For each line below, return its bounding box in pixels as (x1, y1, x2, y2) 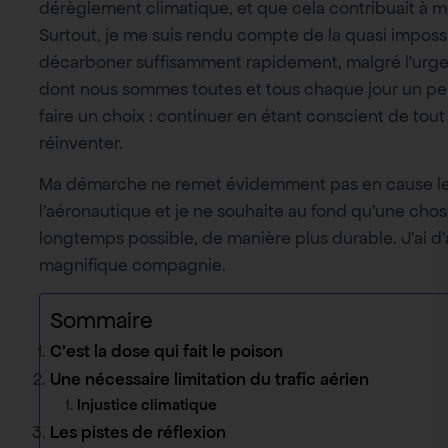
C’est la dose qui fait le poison (50, 340, 283, 363)
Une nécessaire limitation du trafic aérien (50, 368, 369, 391)
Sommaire (50, 306, 153, 336)
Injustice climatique (77, 395, 217, 416)
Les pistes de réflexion (50, 421, 226, 444)
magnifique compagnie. (39, 254, 226, 277)
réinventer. (39, 131, 123, 154)
